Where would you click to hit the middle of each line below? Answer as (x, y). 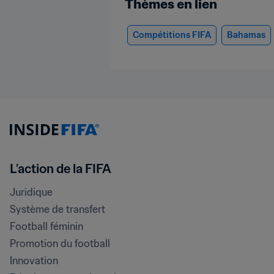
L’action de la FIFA (61, 169)
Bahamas (246, 35)
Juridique (31, 192)
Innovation (34, 261)
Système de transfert (57, 209)
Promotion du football (60, 243)
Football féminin (46, 226)
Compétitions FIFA (172, 35)
